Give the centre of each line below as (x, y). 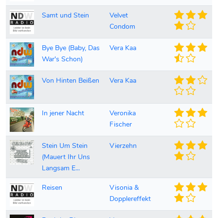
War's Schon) (62, 59)
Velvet (119, 15)
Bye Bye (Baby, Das (71, 48)
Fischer (121, 124)
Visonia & (124, 188)
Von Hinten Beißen (71, 81)
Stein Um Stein (65, 146)
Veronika (123, 113)
